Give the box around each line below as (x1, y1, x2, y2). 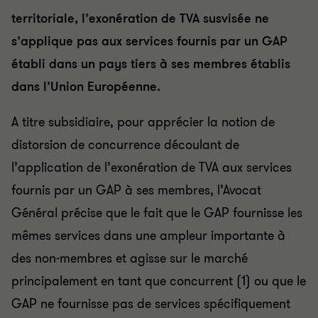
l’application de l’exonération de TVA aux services (11, 159, 292, 176)
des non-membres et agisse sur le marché (11, 250, 248, 267)
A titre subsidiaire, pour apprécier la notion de (11, 114, 275, 131)
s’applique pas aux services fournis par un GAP (11, 33, 287, 50)
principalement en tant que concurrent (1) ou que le (11, 273, 306, 290)
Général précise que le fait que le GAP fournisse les (11, 204, 302, 221)
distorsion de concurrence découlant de (11, 136, 239, 153)
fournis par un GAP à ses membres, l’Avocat (11, 182, 261, 199)
